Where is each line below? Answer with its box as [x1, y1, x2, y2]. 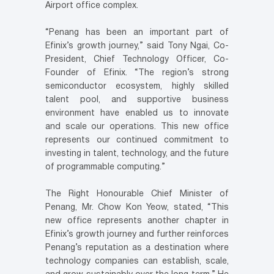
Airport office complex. [45, 2, 138, 10]
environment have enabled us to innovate [45, 109, 229, 117]
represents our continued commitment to [45, 136, 229, 144]
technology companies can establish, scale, [45, 257, 229, 265]
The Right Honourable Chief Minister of [45, 190, 229, 198]
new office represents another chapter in [45, 217, 229, 225]
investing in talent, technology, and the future [45, 150, 229, 158]
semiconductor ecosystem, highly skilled [45, 83, 229, 91]
